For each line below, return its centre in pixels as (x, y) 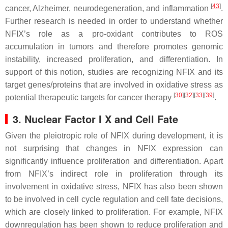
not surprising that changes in (71, 148)
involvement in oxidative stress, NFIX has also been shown (114, 187)
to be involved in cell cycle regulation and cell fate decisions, (114, 199)
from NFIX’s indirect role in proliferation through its (114, 174)
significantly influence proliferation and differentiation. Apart (114, 161)
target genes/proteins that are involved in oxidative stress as (114, 85)
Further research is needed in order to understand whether (114, 21)
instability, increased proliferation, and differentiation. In (114, 59)
